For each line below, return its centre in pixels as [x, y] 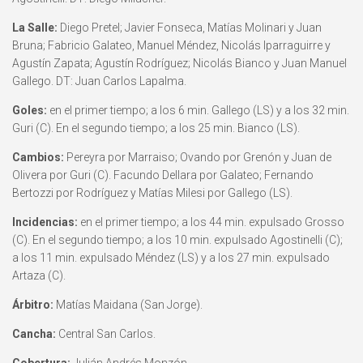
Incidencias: [45, 222]
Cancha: [34, 333]
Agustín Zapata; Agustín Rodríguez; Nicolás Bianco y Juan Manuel [179, 63]
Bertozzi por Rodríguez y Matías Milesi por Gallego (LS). [152, 192]
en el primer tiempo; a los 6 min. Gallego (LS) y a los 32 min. [198, 110]
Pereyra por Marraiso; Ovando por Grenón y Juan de [198, 157]
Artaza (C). [39, 275]
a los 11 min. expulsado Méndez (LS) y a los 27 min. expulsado [171, 257]
